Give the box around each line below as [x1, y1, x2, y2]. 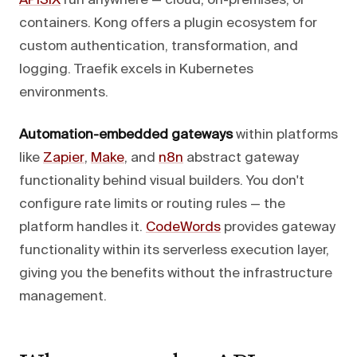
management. [19, 289, 107, 304]
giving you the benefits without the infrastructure [19, 266, 332, 280]
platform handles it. [19, 220, 146, 234]
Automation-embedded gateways [19, 127, 233, 142]
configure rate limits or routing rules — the [19, 197, 285, 211]
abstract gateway [183, 151, 299, 165]
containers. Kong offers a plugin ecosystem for [19, 16, 317, 30]
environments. [19, 85, 108, 100]
